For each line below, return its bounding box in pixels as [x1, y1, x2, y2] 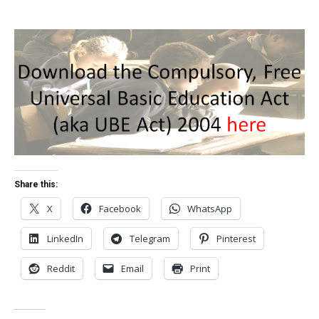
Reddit [47, 262, 75, 276]
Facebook [99, 202, 141, 216]
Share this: [14, 179, 58, 190]
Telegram [130, 232, 170, 246]
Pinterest [216, 232, 256, 246]
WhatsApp [187, 202, 232, 216]
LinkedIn [47, 232, 83, 246]
